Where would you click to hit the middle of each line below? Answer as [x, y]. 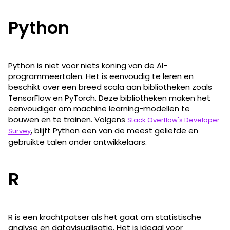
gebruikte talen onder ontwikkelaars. [78, 142]
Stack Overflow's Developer [174, 120]
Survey [20, 131]
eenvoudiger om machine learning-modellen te [99, 108]
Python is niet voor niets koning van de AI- [88, 65]
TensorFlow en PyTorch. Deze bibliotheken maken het [109, 98]
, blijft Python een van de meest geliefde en [114, 130]
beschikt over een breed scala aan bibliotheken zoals [110, 87]
